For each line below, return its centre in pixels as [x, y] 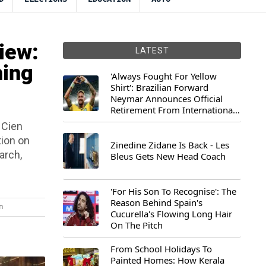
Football [127, 121]
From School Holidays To [161, 249]
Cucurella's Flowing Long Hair [171, 214]
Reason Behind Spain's [156, 202]
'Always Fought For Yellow [164, 76]
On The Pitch [137, 225]
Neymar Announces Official [167, 99]
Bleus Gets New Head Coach [168, 156]
